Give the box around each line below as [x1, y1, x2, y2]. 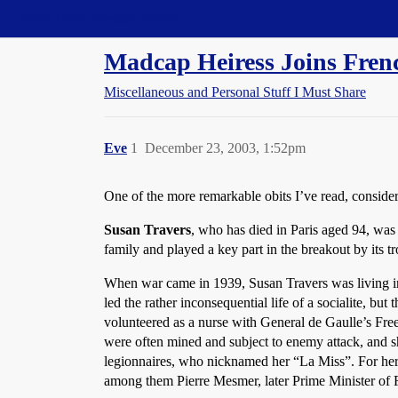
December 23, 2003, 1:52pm [145, 140, 306, 155]
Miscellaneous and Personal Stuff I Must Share [104, 84, 366, 99]
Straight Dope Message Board [9, 11, 178, 26]
